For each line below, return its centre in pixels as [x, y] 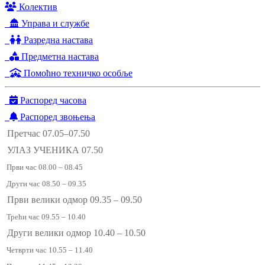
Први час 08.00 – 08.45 [44, 167]
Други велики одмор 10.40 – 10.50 [75, 233]
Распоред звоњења [56, 117]
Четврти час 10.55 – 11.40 [49, 250]
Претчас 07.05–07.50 [47, 134]
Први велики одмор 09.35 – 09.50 [73, 200]
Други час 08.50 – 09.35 [46, 184]
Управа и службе [54, 24]
